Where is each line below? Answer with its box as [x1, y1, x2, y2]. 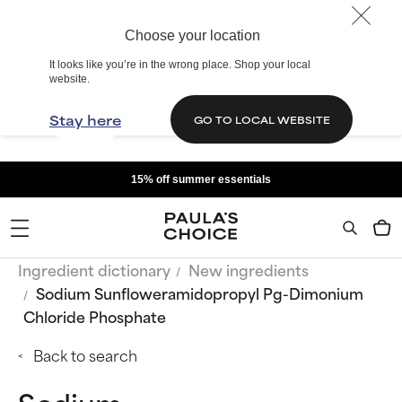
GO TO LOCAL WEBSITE [193, 111, 330, 127]
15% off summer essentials [131, 173, 271, 186]
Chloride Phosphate [23, 304, 166, 328]
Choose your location [124, 28, 260, 43]
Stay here [49, 109, 121, 130]
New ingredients [188, 258, 309, 281]
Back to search [33, 343, 137, 366]
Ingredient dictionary [18, 258, 170, 281]
